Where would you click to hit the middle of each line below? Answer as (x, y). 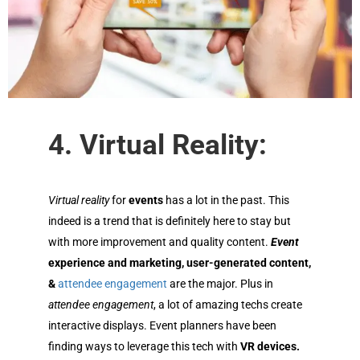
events (145, 200)
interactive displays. (99, 325)
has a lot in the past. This (226, 200)
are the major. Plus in (220, 283)
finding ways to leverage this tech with (144, 346)
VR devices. (270, 346)
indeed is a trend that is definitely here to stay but (170, 221)
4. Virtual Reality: (157, 145)
